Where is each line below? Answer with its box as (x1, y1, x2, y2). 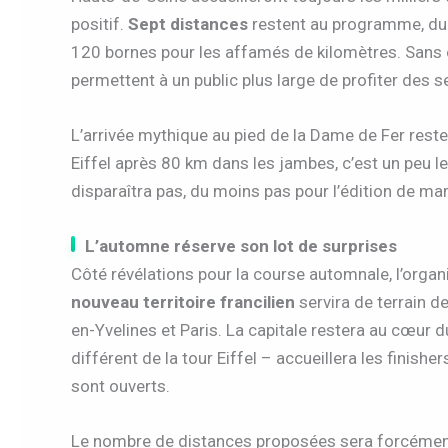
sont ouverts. (71, 376, 170, 397)
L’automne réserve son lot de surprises (85, 236, 397, 257)
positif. (71, 13, 128, 34)
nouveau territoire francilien (71, 292, 295, 313)
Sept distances (128, 13, 248, 34)
